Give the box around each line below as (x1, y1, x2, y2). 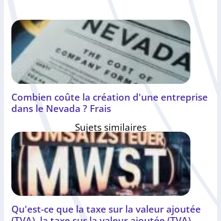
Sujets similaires (74, 120, 147, 134)
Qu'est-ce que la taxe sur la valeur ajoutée (11, 202, 201, 216)
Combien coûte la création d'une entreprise (11, 90, 208, 104)
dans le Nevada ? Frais (11, 102, 111, 115)
